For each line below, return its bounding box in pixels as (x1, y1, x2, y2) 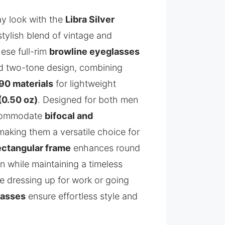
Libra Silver (65, 14, 115, 25)
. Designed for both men (38, 94, 139, 105)
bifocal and (45, 110, 93, 121)
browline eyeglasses (49, 46, 140, 57)
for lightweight (53, 78, 117, 89)
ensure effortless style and (26, 191, 138, 201)
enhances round (71, 143, 141, 153)
